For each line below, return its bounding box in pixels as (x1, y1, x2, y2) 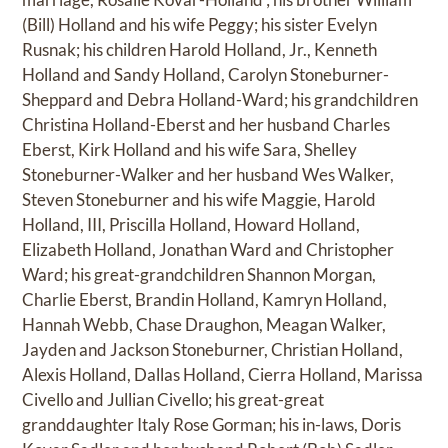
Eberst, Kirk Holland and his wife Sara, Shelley (22, 139, 358, 161)
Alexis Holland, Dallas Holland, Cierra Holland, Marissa (22, 364, 424, 386)
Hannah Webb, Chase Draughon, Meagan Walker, (22, 314, 387, 336)
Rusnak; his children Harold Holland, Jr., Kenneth (22, 39, 378, 61)
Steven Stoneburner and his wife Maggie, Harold (22, 189, 377, 211)
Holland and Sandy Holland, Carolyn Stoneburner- (22, 64, 390, 86)
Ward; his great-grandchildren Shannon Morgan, (22, 264, 377, 286)
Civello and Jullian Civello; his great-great (22, 389, 325, 411)
